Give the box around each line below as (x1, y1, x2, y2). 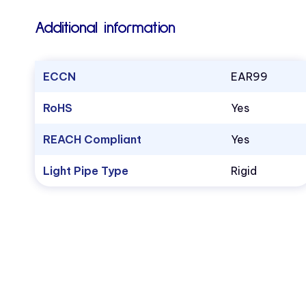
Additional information (34, 20, 176, 37)
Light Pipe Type (42, 164, 128, 178)
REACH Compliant (42, 133, 141, 147)
